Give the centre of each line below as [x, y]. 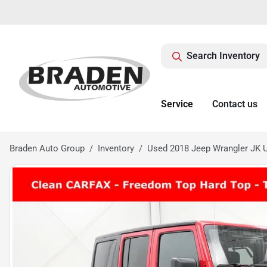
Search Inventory [223, 56]
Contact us [235, 104]
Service [177, 104]
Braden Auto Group [47, 148]
